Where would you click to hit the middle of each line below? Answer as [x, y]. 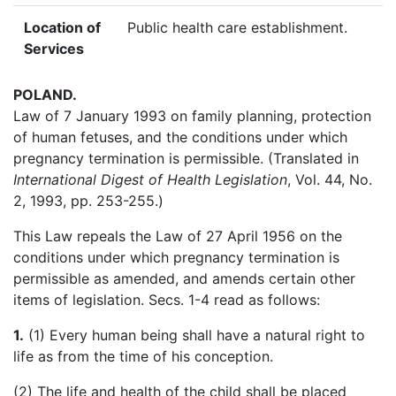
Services [54, 48]
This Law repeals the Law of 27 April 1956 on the [178, 236]
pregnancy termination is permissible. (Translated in [186, 158]
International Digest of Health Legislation [150, 179]
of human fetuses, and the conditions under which [180, 137]
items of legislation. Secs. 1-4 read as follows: [167, 299]
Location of [62, 27]
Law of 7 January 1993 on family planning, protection [192, 115]
